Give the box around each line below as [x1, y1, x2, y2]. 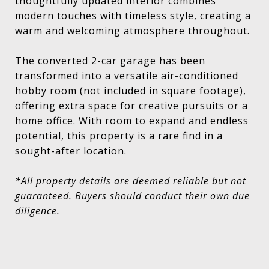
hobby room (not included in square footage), [15, 84, 246, 97]
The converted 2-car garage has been [15, 54, 205, 67]
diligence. [15, 204, 60, 217]
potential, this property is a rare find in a [15, 129, 223, 142]
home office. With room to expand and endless [15, 114, 249, 127]
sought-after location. [15, 144, 127, 157]
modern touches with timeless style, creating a [15, 9, 251, 22]
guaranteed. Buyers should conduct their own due [15, 189, 250, 202]
